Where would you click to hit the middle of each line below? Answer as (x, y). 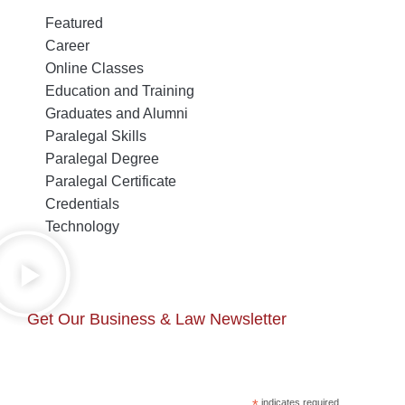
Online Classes (94, 68)
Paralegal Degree (102, 158)
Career (67, 45)
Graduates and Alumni (117, 113)
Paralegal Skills (96, 136)
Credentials (82, 203)
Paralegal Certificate (111, 181)
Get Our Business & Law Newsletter (157, 319)
